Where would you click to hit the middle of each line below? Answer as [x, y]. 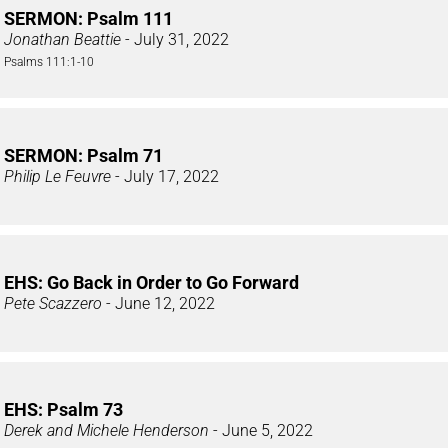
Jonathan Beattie [62, 40]
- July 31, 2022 [175, 40]
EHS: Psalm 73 [63, 410]
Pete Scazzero [53, 304]
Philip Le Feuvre [57, 177]
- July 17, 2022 [165, 177]
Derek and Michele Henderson [106, 431]
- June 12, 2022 [158, 304]
